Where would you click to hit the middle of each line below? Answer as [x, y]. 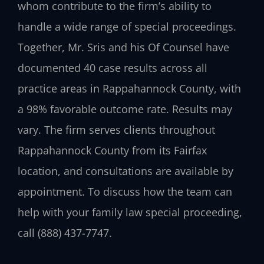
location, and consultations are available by [126, 171]
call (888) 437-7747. [65, 232]
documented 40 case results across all [113, 67]
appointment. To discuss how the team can [125, 191]
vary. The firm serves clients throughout [116, 129]
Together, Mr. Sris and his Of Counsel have [123, 47]
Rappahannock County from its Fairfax [112, 150]
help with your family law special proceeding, [130, 212]
